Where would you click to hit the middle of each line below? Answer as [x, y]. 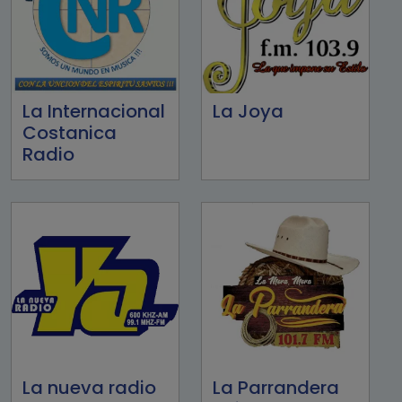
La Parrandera [276, 387]
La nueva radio [89, 387]
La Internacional [94, 111]
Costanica [70, 132]
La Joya [248, 111]
